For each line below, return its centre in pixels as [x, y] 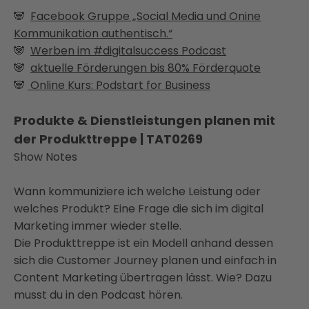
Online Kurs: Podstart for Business [119, 85]
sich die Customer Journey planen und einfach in [145, 260]
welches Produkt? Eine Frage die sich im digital [139, 209]
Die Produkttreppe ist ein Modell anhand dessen [143, 243]
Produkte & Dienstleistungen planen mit [144, 120]
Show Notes [46, 157]
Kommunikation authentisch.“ [93, 33]
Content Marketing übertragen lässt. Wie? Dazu [143, 278]
